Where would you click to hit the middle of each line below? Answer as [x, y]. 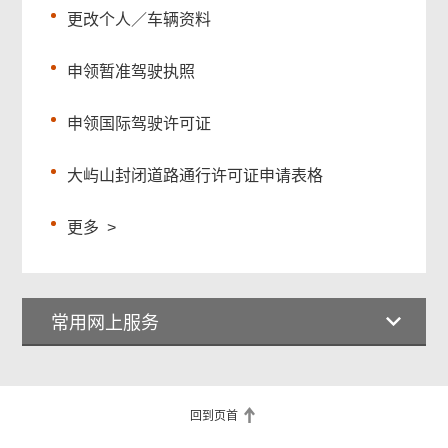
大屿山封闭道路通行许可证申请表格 [195, 176]
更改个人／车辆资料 [139, 20]
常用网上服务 [105, 323]
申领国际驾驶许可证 [139, 124]
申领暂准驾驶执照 [131, 72]
